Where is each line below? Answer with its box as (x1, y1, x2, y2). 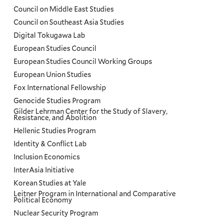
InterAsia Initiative (14, 165, 75, 174)
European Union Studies (14, 70, 92, 79)
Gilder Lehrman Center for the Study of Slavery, (14, 107, 168, 116)
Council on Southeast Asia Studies (14, 17, 124, 27)
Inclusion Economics (14, 152, 80, 161)
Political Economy (14, 195, 73, 204)
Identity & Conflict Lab (14, 139, 87, 148)
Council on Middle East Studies (14, 4, 114, 14)
